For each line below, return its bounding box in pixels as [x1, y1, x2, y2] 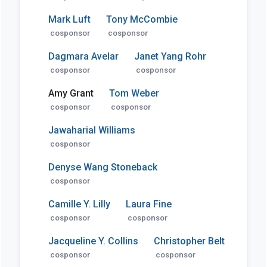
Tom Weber [108, 87, 159, 99]
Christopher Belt [153, 235, 225, 247]
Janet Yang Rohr [133, 50, 206, 62]
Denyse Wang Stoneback [48, 161, 157, 173]
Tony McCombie [105, 13, 178, 25]
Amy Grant [48, 87, 94, 99]
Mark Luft [48, 13, 91, 25]
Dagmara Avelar [48, 50, 119, 62]
